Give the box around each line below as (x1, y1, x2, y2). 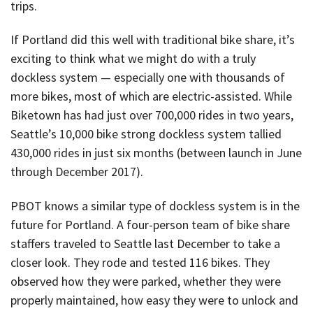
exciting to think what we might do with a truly (10, 50, 256, 67)
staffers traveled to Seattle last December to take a (10, 235, 280, 252)
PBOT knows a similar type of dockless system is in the (10, 197, 300, 214)
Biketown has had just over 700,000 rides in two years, (10, 107, 293, 124)
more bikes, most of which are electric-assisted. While (10, 88, 292, 105)
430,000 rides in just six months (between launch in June (10, 145, 302, 161)
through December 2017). (10, 163, 143, 180)
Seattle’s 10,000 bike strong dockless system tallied (10, 126, 282, 143)
